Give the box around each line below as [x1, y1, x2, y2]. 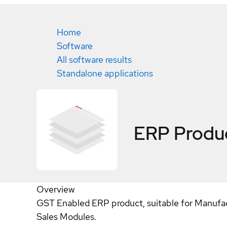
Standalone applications [57, 67, 153, 79]
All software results [57, 54, 132, 65]
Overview [36, 183, 75, 195]
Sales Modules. [36, 211, 96, 222]
